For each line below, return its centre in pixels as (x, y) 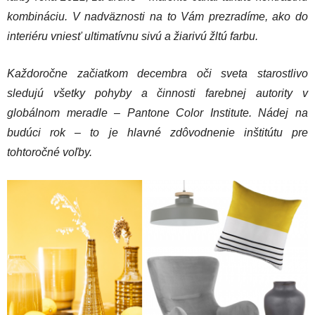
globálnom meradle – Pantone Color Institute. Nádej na (157, 113)
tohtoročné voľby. (50, 152)
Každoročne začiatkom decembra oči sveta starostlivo (157, 73)
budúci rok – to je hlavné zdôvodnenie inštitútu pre (157, 133)
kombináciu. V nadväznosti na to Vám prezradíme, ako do (157, 17)
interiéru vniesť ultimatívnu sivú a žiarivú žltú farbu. (133, 36)
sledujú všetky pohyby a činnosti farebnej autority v (157, 93)
